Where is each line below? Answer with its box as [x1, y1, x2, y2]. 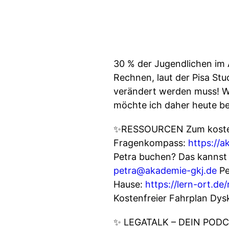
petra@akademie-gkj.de [113, 165, 217, 176]
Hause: [113, 179, 145, 190]
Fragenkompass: [113, 138, 188, 148]
